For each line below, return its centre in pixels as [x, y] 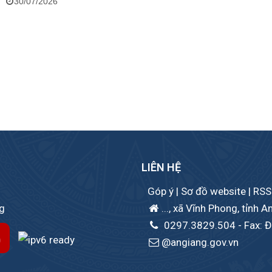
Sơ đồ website [215, 192]
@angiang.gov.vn [200, 243]
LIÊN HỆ [161, 168]
